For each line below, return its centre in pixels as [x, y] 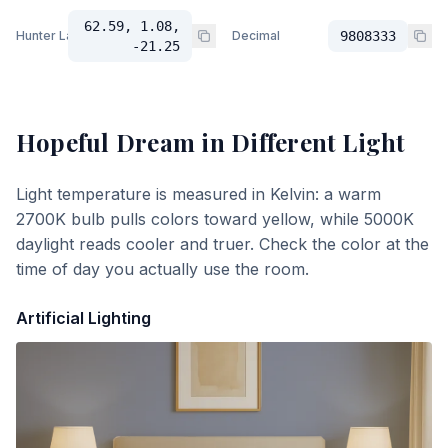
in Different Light [300, 142]
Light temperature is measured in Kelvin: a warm [198, 194]
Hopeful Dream [106, 142]
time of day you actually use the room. [162, 269]
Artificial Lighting [83, 318]
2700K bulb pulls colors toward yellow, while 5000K [215, 219]
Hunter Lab [48, 35]
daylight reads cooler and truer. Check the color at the [222, 244]
